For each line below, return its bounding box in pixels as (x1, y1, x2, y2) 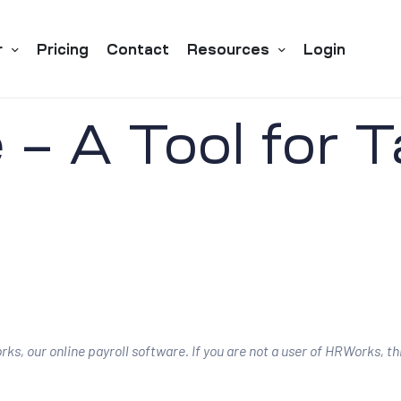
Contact (107, 42, 170, 56)
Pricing (37, 42, 90, 56)
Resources (187, 42, 270, 56)
